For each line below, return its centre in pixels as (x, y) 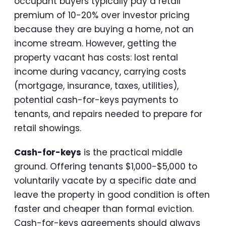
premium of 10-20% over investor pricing (102, 15)
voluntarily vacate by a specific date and (105, 180)
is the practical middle (132, 152)
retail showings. (48, 128)
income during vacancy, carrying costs (100, 71)
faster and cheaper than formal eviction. (104, 209)
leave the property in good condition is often (112, 194)
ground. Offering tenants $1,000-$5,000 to (106, 166)
